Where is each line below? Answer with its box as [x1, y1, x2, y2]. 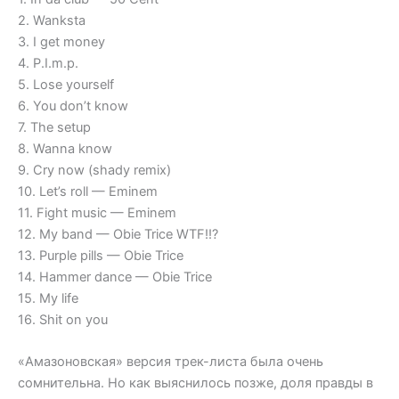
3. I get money [18, 34, 105, 51]
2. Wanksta [18, 12, 85, 29]
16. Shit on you [18, 312, 108, 329]
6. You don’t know [18, 98, 128, 115]
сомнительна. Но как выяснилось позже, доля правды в [18, 375, 373, 392]
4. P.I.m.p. [18, 55, 78, 72]
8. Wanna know [18, 141, 112, 158]
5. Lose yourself [18, 77, 114, 94]
